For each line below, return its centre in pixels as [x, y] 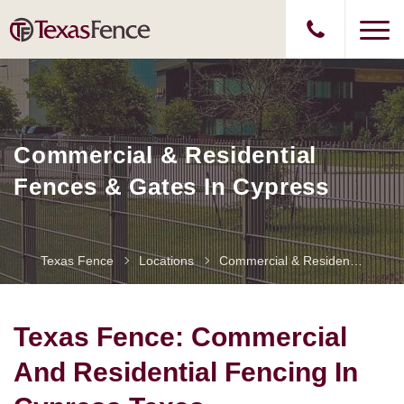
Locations [166, 261]
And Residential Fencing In [186, 372]
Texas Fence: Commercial [180, 337]
